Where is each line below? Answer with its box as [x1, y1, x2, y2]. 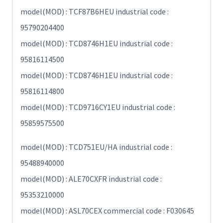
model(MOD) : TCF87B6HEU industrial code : [20, 6, 169, 17]
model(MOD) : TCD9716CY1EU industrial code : [20, 102, 175, 112]
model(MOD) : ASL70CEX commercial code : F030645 [20, 206, 194, 216]
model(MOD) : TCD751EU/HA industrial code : [20, 142, 172, 152]
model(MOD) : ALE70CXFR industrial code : [20, 174, 162, 184]
